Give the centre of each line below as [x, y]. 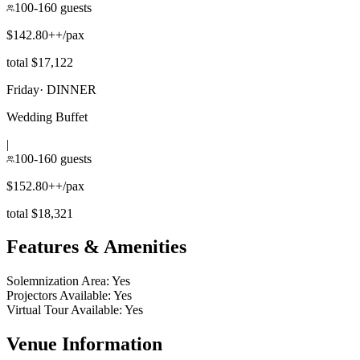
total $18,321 [40, 213]
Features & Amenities [96, 247]
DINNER [72, 89]
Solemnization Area [56, 281]
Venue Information [84, 344]
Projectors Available [57, 296]
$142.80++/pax [45, 35]
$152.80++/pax [45, 186]
